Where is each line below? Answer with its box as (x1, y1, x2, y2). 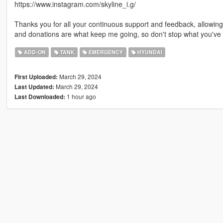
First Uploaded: (14, 73, 58, 82)
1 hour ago (65, 92, 96, 101)
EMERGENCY (87, 48, 123, 56)
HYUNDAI (135, 48, 162, 56)
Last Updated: (14, 83, 54, 92)
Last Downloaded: (14, 93, 65, 102)
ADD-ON (22, 48, 46, 56)
